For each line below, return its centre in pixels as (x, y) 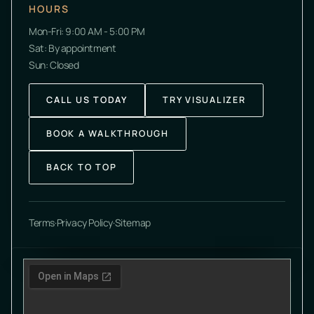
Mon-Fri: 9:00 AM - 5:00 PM (87, 31)
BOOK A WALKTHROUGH (108, 134)
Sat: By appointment (73, 48)
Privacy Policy (85, 222)
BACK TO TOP (82, 168)
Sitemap (132, 222)
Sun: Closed (54, 64)
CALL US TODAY (87, 100)
